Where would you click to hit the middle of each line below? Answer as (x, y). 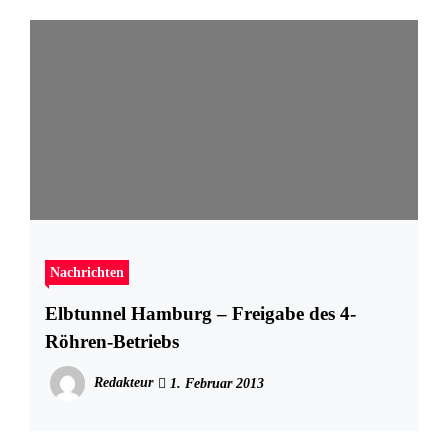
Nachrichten (87, 272)
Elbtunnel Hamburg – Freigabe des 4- (200, 314)
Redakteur (123, 383)
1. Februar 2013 (215, 384)
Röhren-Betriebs (112, 342)
